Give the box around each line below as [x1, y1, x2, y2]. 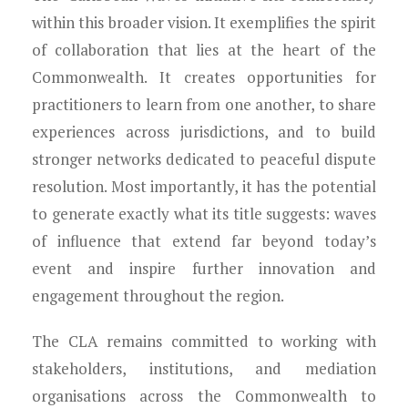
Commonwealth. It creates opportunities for [32, 66, 376, 87]
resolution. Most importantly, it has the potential [32, 176, 376, 197]
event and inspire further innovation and [32, 258, 376, 279]
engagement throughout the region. [32, 285, 284, 306]
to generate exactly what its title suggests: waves [32, 203, 376, 224]
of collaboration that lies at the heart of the [32, 39, 376, 60]
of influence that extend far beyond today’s [32, 230, 376, 251]
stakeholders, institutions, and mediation [32, 358, 376, 379]
